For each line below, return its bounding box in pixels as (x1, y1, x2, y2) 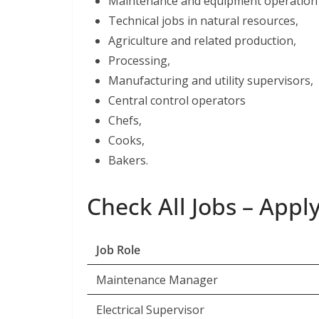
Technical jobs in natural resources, (108, 13, 298, 28)
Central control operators (108, 93, 246, 108)
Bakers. (108, 152, 148, 168)
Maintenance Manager (96, 272, 218, 288)
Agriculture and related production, (108, 33, 296, 48)
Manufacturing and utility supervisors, (108, 73, 313, 88)
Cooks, (108, 132, 145, 148)
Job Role (96, 242, 140, 258)
